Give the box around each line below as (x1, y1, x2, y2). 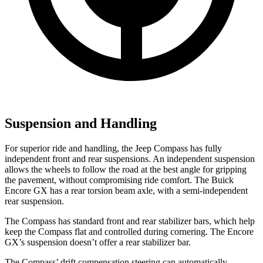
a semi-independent (174, 186, 248, 196)
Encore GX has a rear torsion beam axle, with (5, 186, 174, 196)
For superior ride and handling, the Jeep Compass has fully (5, 143, 222, 154)
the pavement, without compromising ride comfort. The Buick (5, 175, 234, 186)
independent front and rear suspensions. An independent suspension (5, 154, 255, 164)
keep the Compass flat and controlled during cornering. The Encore (5, 227, 254, 237)
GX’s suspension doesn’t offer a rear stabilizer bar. (5, 237, 191, 248)
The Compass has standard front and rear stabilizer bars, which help (5, 216, 255, 227)
